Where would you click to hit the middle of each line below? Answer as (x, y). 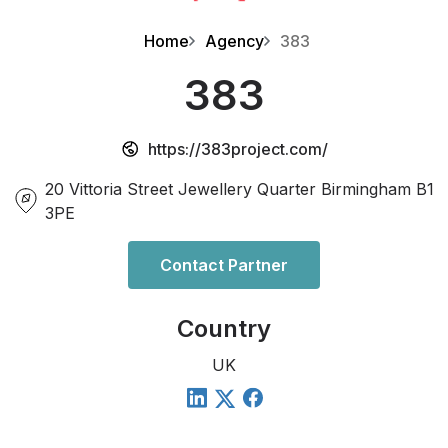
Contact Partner (224, 265)
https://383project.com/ (238, 149)
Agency (234, 41)
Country (224, 329)
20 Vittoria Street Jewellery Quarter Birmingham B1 (239, 189)
